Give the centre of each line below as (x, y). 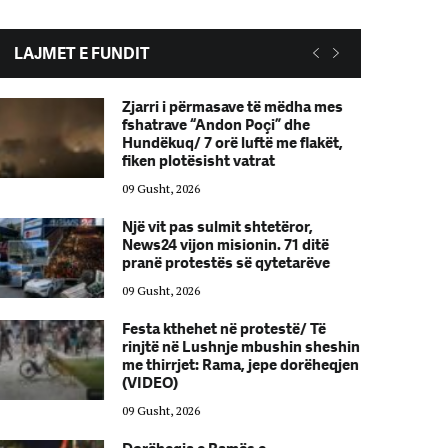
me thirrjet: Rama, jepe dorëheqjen (240, 365)
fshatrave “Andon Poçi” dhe (215, 125)
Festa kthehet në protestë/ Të (223, 329)
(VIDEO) (149, 383)
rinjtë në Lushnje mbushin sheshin (240, 347)
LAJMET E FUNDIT (82, 53)
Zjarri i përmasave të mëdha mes (232, 107)
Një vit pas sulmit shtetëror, (217, 227)
